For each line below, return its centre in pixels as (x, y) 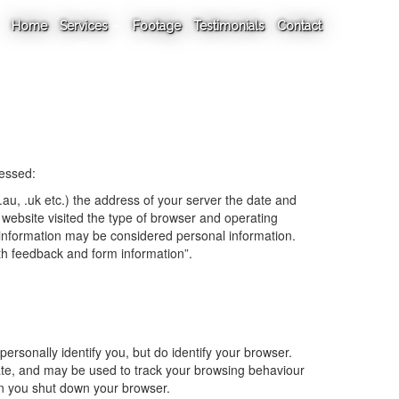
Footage (157, 26)
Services (85, 26)
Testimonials (229, 26)
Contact (299, 26)
